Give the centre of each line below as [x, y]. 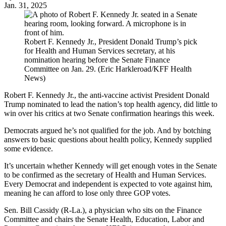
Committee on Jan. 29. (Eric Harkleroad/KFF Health [108, 69]
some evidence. [30, 148]
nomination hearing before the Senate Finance [97, 60]
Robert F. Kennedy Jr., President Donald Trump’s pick [111, 41]
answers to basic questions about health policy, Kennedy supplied [108, 139]
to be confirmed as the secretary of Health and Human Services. [105, 175]
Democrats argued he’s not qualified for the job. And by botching [107, 130]
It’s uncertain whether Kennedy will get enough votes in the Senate [110, 165]
